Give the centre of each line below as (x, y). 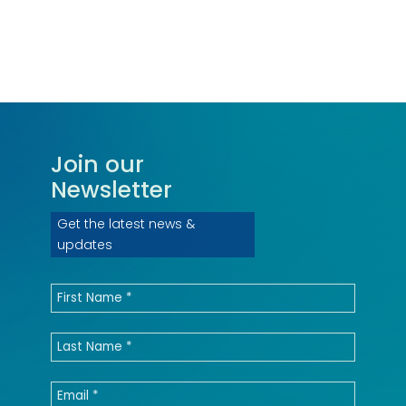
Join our (97, 164)
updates (85, 244)
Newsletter (111, 189)
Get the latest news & (126, 223)
